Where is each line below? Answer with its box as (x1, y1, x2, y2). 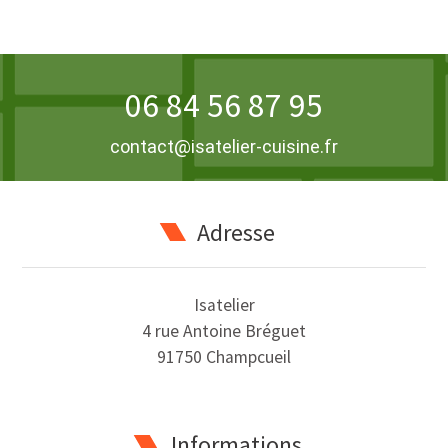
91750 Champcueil (157, 346, 291, 369)
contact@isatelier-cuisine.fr (110, 136, 338, 158)
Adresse (197, 217, 275, 249)
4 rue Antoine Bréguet (142, 320, 306, 343)
